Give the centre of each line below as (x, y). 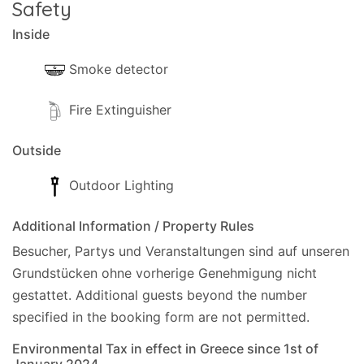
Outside (37, 150)
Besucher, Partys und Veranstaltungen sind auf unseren (181, 251)
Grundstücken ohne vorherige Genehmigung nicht (165, 273)
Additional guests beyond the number (191, 295)
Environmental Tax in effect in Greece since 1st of (165, 349)
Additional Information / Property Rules (133, 226)
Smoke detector (119, 69)
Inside (31, 34)
